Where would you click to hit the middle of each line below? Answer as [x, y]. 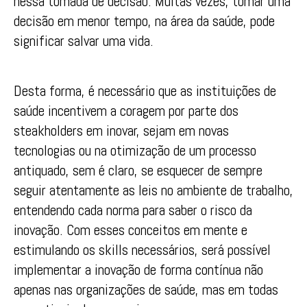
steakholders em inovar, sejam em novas [121, 130]
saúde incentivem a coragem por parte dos [126, 110]
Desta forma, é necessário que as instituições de [145, 90]
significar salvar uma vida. [84, 41]
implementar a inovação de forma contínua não [138, 269]
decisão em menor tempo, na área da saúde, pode [144, 21]
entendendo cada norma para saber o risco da [133, 210]
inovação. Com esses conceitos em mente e [131, 230]
